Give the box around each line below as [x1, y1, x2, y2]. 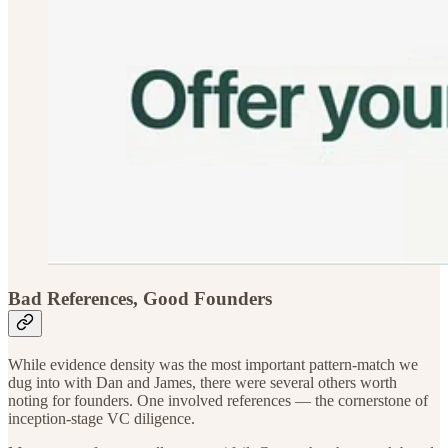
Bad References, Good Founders [8, 288, 272, 310]
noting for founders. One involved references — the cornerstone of [8, 391, 428, 409]
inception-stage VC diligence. [8, 409, 195, 427]
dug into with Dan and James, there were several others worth [8, 373, 397, 391]
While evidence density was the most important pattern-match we [8, 355, 418, 373]
